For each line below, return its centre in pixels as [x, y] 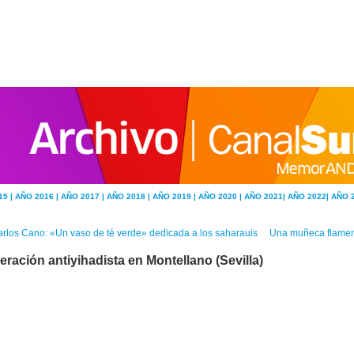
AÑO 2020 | [221, 196]
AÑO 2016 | [38, 196]
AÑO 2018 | [130, 196]
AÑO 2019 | [175, 196]
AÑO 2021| [266, 196]
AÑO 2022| [309, 196]
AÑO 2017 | [84, 196]
